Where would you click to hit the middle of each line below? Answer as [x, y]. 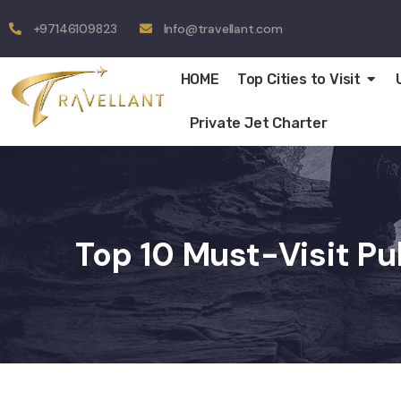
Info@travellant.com [223, 28]
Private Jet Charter [258, 123]
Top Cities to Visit [299, 79]
